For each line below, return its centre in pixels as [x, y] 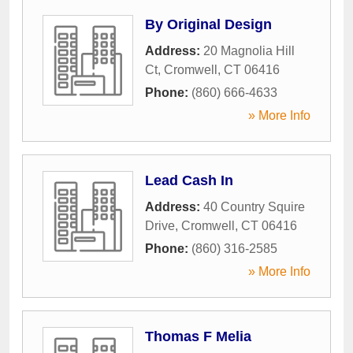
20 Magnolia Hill [249, 51]
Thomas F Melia [198, 336]
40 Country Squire [254, 207]
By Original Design [208, 24]
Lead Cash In [189, 180]
